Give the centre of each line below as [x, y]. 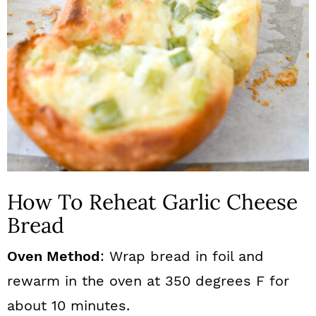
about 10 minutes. [68, 305]
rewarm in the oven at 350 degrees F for [148, 281]
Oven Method [54, 256]
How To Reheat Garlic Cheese [152, 202]
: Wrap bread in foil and [182, 256]
